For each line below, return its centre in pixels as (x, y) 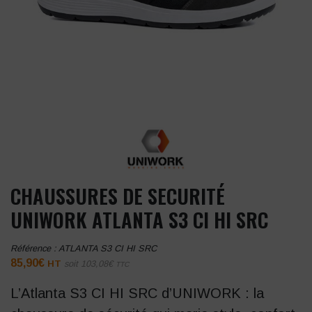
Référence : (34, 248)
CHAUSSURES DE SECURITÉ (118, 195)
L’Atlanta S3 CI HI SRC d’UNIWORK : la (137, 293)
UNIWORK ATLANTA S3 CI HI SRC (139, 219)
